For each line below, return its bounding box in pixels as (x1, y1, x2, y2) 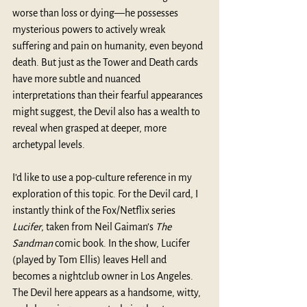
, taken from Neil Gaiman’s (41, 221, 156, 232)
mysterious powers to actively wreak (12, 23, 167, 35)
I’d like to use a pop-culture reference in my (12, 171, 194, 183)
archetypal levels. (12, 138, 85, 150)
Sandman (12, 237, 53, 249)
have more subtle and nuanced (12, 73, 143, 84)
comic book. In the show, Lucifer (53, 237, 192, 249)
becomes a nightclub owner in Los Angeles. (12, 270, 195, 282)
